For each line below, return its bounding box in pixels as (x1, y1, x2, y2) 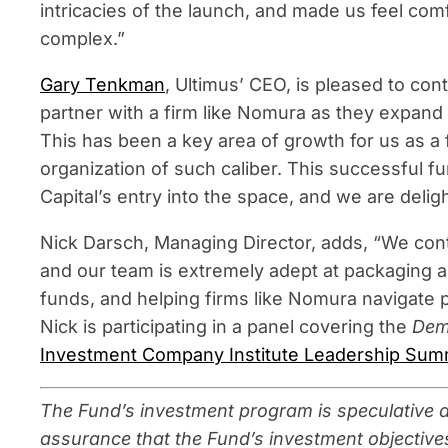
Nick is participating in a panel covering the (40, 316, 412, 337)
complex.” (40, 28, 125, 49)
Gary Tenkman (40, 74, 165, 95)
